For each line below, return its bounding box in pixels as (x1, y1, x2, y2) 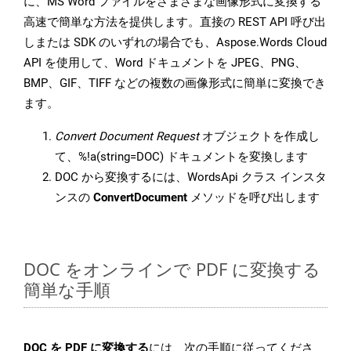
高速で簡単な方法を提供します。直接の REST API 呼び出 (24, 15, 326, 30)
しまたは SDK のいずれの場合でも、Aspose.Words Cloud (24, 35, 327, 50)
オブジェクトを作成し (199, 129, 320, 144)
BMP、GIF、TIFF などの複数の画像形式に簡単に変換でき (24, 76, 326, 91)
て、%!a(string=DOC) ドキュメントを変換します (55, 150, 308, 165)
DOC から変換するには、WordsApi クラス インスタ (55, 170, 327, 185)
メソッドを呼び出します (187, 190, 320, 205)
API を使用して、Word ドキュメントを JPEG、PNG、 (24, 56, 306, 71)
